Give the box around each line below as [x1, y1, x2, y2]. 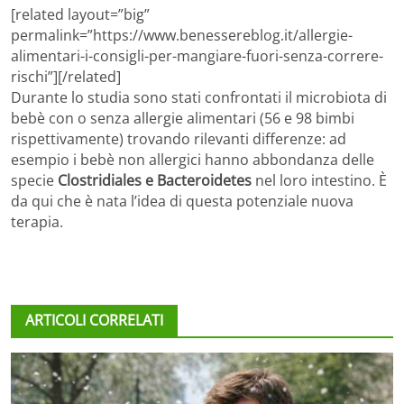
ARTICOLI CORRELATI [25, 310, 163, 331]
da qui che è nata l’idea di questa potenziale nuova [11, 191, 353, 212]
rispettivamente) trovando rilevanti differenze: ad [11, 129, 346, 150]
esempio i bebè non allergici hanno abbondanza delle [11, 150, 374, 170]
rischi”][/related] [11, 67, 121, 87]
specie [11, 170, 58, 191]
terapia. [11, 212, 63, 233]
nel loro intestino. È [252, 170, 387, 191]
